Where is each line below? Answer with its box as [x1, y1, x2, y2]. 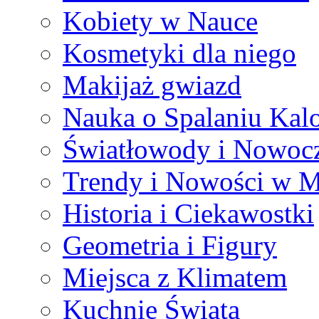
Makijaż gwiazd [63, 69, 241, 100]
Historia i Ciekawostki [63, 197, 314, 229]
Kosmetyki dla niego [63, 37, 296, 68]
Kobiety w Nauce [63, 5, 258, 36]
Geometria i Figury [63, 229, 277, 261]
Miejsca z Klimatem [63, 261, 287, 293]
